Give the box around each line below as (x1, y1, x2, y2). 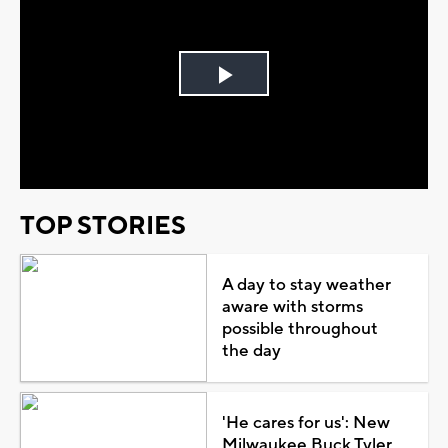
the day (221, 339, 281, 362)
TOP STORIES (20, 209, 186, 242)
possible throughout (221, 317, 378, 340)
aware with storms (221, 295, 363, 318)
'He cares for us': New (221, 411, 390, 434)
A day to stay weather (221, 273, 391, 296)
